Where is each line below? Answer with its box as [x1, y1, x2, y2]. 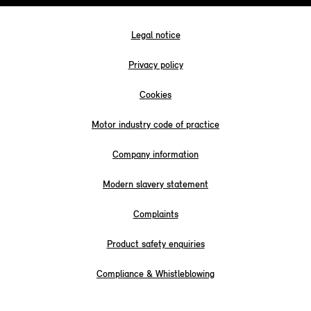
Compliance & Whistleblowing [96, 268, 215, 280]
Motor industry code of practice [92, 119, 219, 131]
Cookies [140, 89, 171, 101]
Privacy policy [128, 59, 183, 72]
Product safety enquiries [106, 238, 205, 251]
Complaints [133, 208, 178, 221]
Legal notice [131, 29, 180, 42]
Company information [112, 149, 199, 161]
